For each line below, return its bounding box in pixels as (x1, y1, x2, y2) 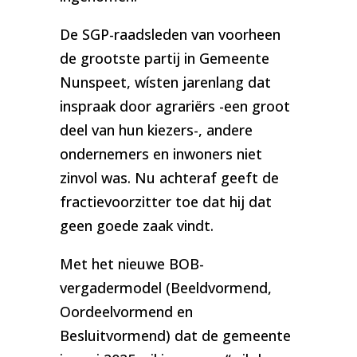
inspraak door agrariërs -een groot (59, 96, 290, 116)
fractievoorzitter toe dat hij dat (59, 191, 272, 211)
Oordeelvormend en (59, 301, 193, 321)
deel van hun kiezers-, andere (59, 120, 253, 139)
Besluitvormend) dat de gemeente (59, 325, 291, 345)
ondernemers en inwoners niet (59, 143, 262, 163)
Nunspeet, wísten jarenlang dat (59, 72, 271, 92)
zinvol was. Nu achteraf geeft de (59, 167, 279, 187)
